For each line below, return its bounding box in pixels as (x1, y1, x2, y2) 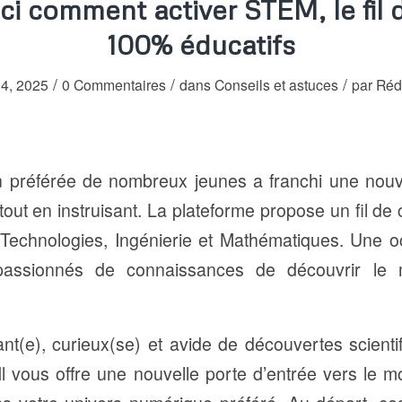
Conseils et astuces (214, 74, 338, 94)
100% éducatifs (107, 28, 295, 61)
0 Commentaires (61, 74, 166, 94)
